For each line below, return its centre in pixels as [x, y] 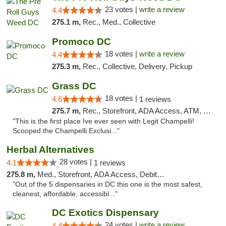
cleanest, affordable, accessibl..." [65, 194]
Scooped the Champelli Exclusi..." [66, 131]
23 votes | [122, 9]
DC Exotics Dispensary [105, 213]
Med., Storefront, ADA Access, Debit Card [97, 174]
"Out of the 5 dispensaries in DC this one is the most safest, [107, 184]
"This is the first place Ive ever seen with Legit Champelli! [103, 121]
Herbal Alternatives [50, 150]
